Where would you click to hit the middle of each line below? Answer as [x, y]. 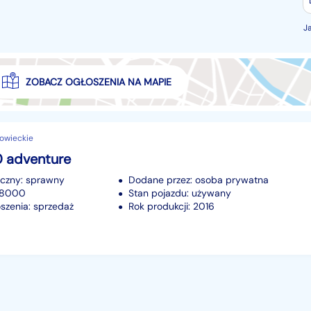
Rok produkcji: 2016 [171, 206]
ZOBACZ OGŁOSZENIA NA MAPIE [98, 82]
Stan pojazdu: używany [180, 193]
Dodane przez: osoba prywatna [199, 179]
